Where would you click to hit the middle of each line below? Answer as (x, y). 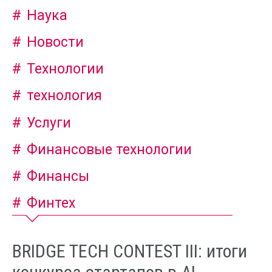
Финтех (51, 203)
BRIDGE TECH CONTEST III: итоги (130, 251)
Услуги (49, 123)
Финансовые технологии (110, 149)
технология (65, 96)
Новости (56, 42)
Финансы (58, 177)
